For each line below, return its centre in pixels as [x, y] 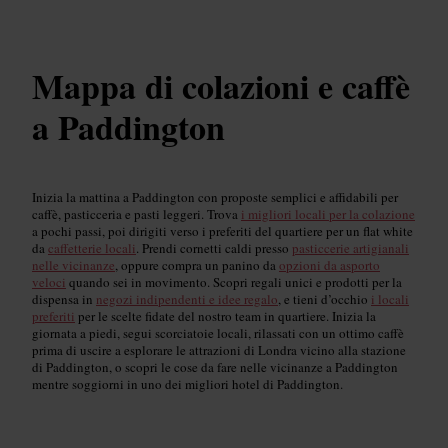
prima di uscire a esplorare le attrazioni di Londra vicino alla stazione [219, 350]
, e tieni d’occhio [324, 299]
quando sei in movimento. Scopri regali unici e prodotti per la [234, 282]
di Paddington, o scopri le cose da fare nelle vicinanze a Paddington [215, 367]
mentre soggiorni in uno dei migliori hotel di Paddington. [187, 384]
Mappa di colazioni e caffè [221, 86]
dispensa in [64, 299]
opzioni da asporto [329, 265]
